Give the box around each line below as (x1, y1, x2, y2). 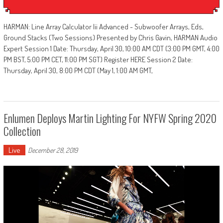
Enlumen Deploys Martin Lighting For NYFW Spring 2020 (3, 110, 217, 126)
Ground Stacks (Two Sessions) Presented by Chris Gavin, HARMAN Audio (3, 32, 218, 42)
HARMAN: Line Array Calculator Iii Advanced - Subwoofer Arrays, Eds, (3, 21, 204, 31)
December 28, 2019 (27, 145, 78, 154)
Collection (3, 122, 41, 139)
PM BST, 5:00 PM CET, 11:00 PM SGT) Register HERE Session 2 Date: (3, 54, 193, 64)
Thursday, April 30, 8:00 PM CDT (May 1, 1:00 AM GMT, (3, 65, 153, 75)
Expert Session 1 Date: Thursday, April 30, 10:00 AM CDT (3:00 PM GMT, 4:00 (3, 43, 220, 53)
